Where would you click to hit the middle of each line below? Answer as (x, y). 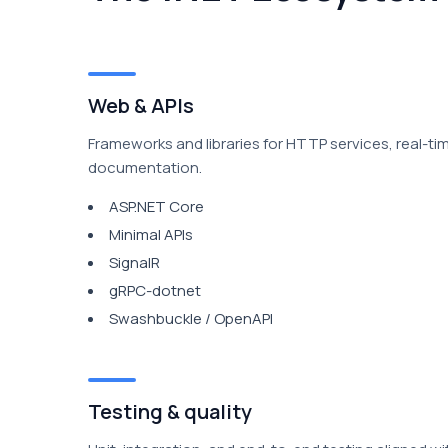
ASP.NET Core (156, 206)
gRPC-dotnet (155, 290)
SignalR (134, 262)
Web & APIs (141, 105)
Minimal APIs (151, 234)
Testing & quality (170, 411)
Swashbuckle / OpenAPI (191, 318)
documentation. (145, 167)
